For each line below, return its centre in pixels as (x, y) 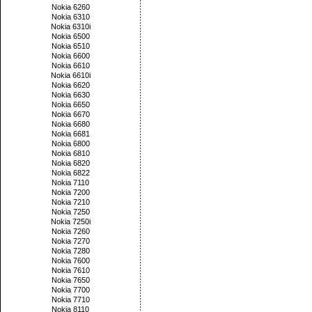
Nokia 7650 (70, 280)
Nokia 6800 (70, 143)
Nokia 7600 (70, 260)
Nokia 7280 (70, 251)
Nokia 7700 (70, 290)
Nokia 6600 (70, 56)
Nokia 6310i (70, 26)
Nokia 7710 (70, 299)
